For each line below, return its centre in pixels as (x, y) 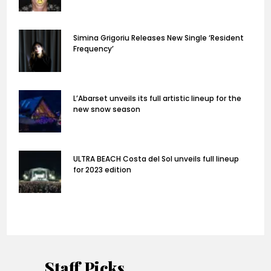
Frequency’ (93, 49)
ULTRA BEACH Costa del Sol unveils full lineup (156, 159)
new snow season (107, 109)
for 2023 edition (102, 170)
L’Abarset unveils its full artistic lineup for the (157, 99)
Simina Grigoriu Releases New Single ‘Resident (158, 38)
